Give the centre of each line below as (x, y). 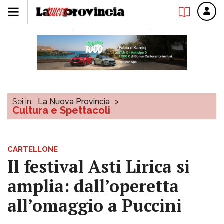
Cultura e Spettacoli (61, 110)
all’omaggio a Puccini (95, 206)
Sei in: (23, 102)
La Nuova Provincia (74, 102)
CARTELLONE (33, 149)
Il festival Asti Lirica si (99, 167)
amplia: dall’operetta (93, 186)
